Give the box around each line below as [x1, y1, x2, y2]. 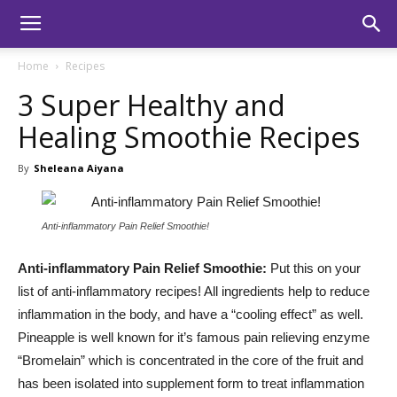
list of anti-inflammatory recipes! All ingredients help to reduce [18, 284, 370, 299]
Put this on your [270, 261, 361, 276]
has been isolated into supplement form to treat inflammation [18, 376, 364, 391]
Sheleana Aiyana [34, 161, 124, 175]
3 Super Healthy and [18, 86, 285, 124]
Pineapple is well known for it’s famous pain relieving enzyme [18, 330, 370, 345]
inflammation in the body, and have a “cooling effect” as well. [18, 307, 363, 322]
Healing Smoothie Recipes [18, 118, 360, 156]
